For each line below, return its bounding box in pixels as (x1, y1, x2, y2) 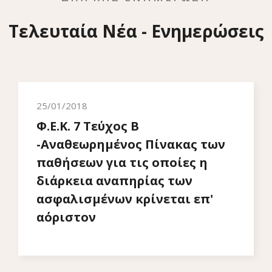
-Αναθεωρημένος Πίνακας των (36, 136, 226, 152)
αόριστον (36, 209, 97, 225)
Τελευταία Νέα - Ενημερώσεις (8, 19, 264, 42)
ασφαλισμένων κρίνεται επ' (36, 191, 214, 207)
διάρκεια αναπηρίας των (36, 172, 193, 189)
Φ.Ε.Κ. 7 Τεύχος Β (36, 118, 140, 134)
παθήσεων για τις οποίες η (36, 154, 208, 171)
